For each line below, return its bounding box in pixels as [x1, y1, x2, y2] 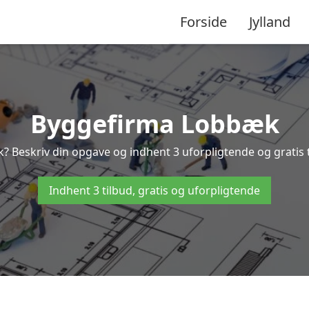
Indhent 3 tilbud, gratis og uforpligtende [49, 183, 260, 198]
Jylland [249, 12, 290, 31]
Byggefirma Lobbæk [30, 107, 279, 141]
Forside [180, 12, 227, 31]
